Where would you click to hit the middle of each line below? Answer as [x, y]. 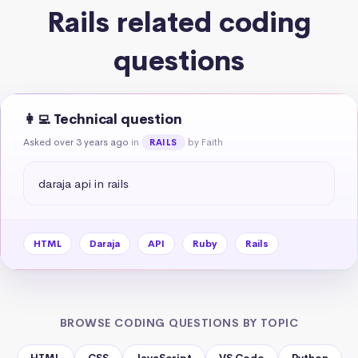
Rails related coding [179, 22]
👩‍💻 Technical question [103, 119]
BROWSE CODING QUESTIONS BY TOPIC [179, 322]
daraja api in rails [84, 183]
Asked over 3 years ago [76, 142]
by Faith [205, 142]
